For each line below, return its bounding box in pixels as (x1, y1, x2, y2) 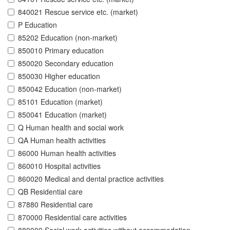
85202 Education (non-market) (18, 32, 118, 43)
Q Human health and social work (18, 122, 124, 133)
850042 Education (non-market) (18, 84, 122, 94)
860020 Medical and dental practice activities (18, 174, 164, 184)
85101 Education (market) (18, 97, 103, 107)
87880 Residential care (18, 199, 93, 210)
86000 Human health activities (18, 148, 116, 159)
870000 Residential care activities (18, 212, 127, 223)
